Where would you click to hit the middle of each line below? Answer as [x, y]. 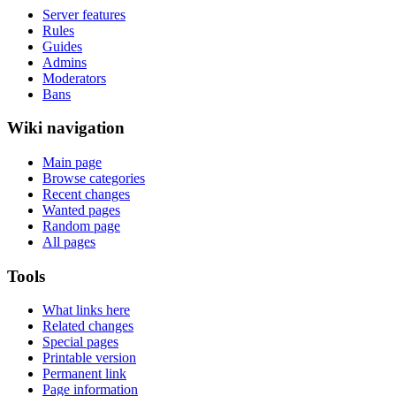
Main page [72, 163]
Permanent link [84, 374]
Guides [62, 46]
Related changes [88, 326]
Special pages [80, 342]
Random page [81, 226]
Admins [65, 62]
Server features [84, 14]
